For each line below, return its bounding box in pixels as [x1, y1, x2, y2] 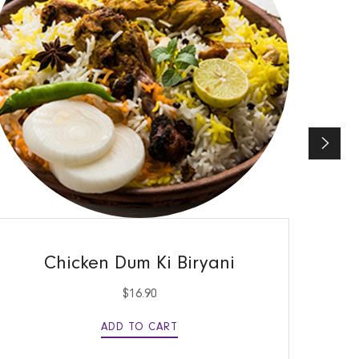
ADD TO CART [101, 321, 178, 333]
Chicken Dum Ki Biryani [44, 252, 235, 273]
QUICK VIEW [111, 229, 168, 242]
